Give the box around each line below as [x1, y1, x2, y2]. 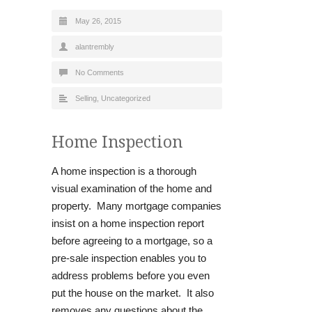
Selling [75, 94, 97, 102]
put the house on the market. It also [52, 287, 214, 299]
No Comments [75, 68, 124, 77]
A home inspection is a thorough [52, 165, 196, 177]
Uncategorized [101, 94, 150, 102]
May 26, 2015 [75, 17, 121, 25]
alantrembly [75, 42, 114, 51]
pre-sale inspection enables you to [52, 252, 206, 264]
